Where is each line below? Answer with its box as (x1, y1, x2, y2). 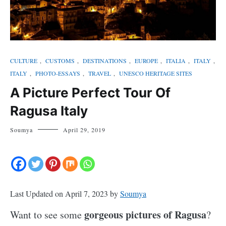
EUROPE (135, 56, 158, 65)
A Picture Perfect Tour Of (10, 85, 171, 101)
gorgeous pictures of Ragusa (84, 207, 206, 222)
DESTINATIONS (83, 56, 127, 65)
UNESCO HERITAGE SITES (119, 69, 192, 78)
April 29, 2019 (63, 126, 105, 134)
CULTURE (10, 56, 37, 65)
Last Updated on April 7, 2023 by (10, 188, 120, 199)
